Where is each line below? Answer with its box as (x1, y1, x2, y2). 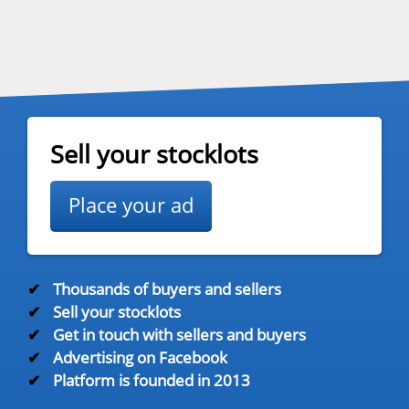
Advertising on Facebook (49, 347, 227, 369)
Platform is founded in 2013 (49, 370, 250, 392)
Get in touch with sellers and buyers (49, 324, 306, 346)
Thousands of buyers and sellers (49, 278, 281, 300)
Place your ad (68, 191, 194, 219)
